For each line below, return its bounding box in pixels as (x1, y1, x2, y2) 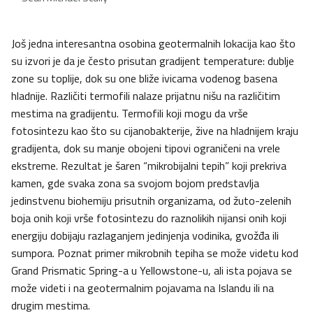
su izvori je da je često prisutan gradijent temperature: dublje (11, 52, 294, 70)
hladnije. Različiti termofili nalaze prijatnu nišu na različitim (11, 87, 280, 105)
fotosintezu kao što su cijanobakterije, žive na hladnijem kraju (11, 122, 298, 140)
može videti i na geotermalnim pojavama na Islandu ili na (11, 279, 274, 297)
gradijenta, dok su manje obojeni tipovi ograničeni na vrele (11, 140, 280, 157)
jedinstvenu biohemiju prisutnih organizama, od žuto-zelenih (11, 192, 291, 210)
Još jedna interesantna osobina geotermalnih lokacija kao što (11, 35, 296, 52)
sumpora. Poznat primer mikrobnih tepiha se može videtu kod (11, 245, 298, 262)
